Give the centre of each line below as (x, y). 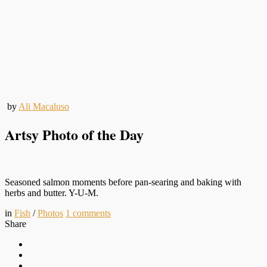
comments (92, 213)
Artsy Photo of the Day (74, 134)
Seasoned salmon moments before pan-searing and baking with (123, 182)
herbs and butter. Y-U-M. (52, 193)
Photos (50, 213)
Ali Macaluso (44, 106)
